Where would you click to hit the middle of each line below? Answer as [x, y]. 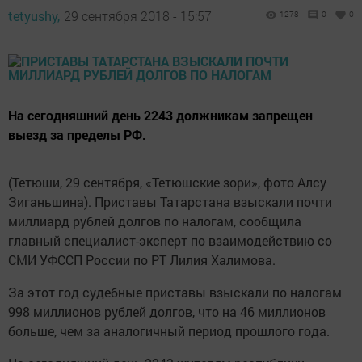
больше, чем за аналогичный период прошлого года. [169, 331]
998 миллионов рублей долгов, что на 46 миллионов [167, 311]
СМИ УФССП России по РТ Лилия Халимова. [142, 260]
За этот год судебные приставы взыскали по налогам [175, 292]
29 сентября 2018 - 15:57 [138, 16]
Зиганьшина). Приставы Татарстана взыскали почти [170, 202]
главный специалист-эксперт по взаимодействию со [170, 240]
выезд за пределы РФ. [77, 135]
